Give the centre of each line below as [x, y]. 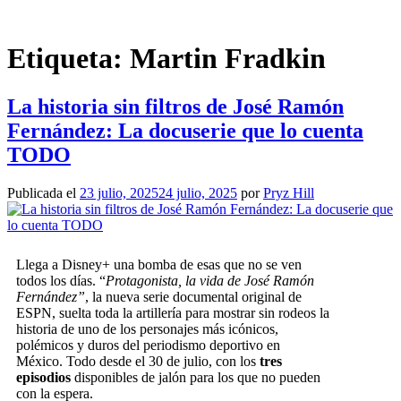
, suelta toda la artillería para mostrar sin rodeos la [191, 312]
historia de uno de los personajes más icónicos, [147, 328]
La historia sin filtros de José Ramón [175, 106]
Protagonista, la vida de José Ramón [210, 280]
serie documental [191, 296]
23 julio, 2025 [119, 192]
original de [270, 296]
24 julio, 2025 [198, 192]
